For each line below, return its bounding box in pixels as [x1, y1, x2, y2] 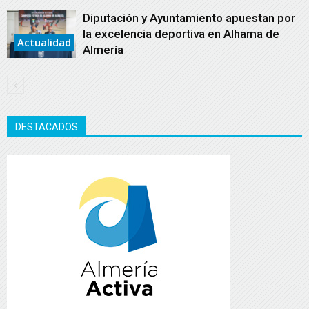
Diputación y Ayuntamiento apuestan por [83, 10, 295, 25]
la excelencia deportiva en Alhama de [83, 26, 279, 41]
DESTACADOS [15, 121, 78, 132]
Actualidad [17, 34, 71, 49]
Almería [83, 42, 123, 57]
